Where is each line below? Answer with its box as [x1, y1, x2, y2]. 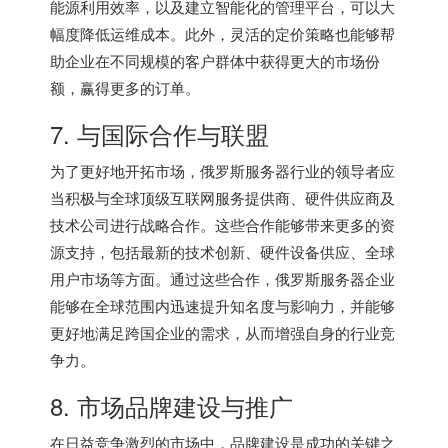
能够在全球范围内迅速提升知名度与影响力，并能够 [50, 294, 395, 316]
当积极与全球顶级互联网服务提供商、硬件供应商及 [50, 186, 395, 208]
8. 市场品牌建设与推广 [50, 387, 293, 423]
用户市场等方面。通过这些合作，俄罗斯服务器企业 [50, 267, 395, 289]
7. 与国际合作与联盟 [50, 115, 269, 151]
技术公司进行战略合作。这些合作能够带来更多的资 [50, 213, 395, 235]
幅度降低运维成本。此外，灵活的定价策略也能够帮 [50, 22, 395, 44]
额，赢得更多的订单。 [50, 76, 200, 98]
